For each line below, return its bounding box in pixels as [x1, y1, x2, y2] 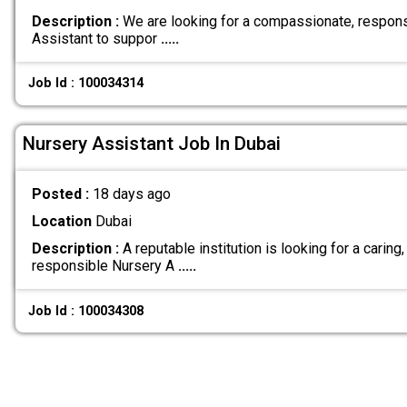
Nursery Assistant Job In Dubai [23, 133, 281, 155]
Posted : [31, 184, 93, 203]
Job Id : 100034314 [28, 75, 144, 92]
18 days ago [92, 184, 171, 203]
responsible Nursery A [31, 257, 178, 275]
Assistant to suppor [31, 29, 161, 47]
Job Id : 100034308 [28, 303, 144, 319]
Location [31, 213, 92, 231]
